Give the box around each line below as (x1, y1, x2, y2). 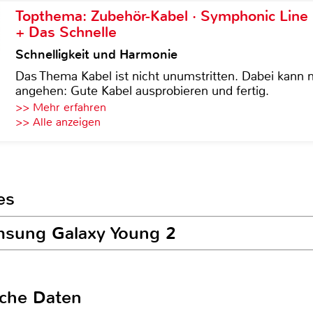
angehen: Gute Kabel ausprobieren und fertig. (15, 82, 269, 99)
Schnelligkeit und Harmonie (15, 46, 177, 63)
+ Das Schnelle (15, 22, 117, 42)
